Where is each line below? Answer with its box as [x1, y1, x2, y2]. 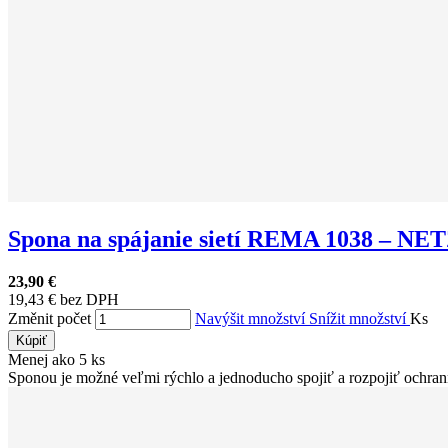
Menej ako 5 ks [8, 350, 105, 368]
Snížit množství [309, 309, 410, 327]
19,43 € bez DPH [8, 290, 119, 308]
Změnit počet [8, 309, 91, 327]
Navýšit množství [195, 309, 309, 327]
